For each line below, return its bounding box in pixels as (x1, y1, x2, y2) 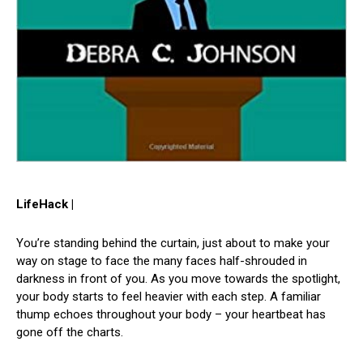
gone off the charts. (16, 324, 123, 340)
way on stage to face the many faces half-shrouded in (16, 253, 307, 268)
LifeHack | (16, 196, 74, 211)
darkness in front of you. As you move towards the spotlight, (16, 271, 340, 286)
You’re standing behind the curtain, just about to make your (16, 235, 330, 250)
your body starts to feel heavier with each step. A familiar (16, 288, 321, 304)
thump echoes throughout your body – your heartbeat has (16, 306, 326, 322)
